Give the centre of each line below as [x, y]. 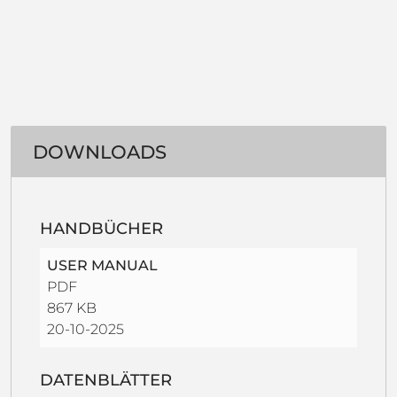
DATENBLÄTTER [106, 380]
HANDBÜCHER [101, 228]
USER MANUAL [102, 265]
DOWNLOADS [100, 152]
